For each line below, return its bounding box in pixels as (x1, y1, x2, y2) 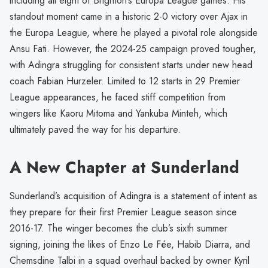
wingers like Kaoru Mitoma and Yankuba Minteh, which (10, 106, 227, 121)
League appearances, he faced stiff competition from (10, 90, 226, 105)
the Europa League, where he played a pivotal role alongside (10, 26, 258, 40)
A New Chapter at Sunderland (10, 156, 239, 179)
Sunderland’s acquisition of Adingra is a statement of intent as (10, 189, 257, 203)
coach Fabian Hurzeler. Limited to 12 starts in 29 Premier (10, 74, 240, 89)
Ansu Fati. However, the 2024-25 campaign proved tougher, (10, 42, 256, 56)
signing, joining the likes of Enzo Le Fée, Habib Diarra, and (10, 237, 250, 252)
